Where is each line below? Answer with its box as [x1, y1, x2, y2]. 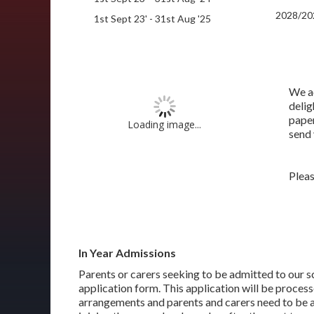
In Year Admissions [78, 246, 176, 259]
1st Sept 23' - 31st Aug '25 [93, 13, 211, 25]
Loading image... [127, 118, 201, 131]
